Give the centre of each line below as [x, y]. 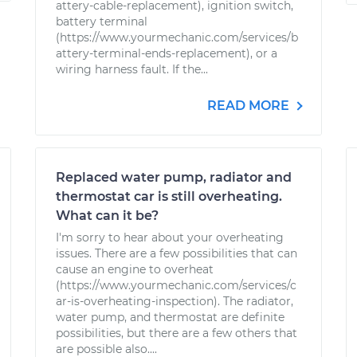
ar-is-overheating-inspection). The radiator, [175, 301]
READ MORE [250, 106]
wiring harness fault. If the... [132, 69]
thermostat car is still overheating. [169, 196]
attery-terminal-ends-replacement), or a [167, 53]
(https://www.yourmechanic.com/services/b [177, 37]
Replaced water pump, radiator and [174, 177]
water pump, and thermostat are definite [170, 317]
